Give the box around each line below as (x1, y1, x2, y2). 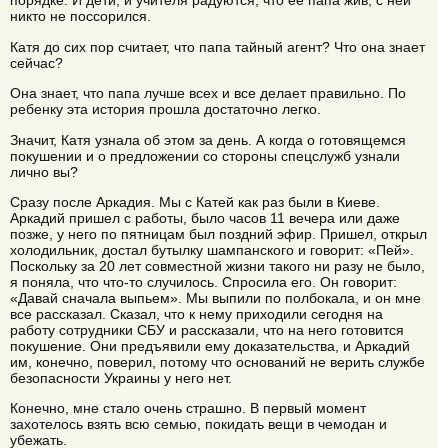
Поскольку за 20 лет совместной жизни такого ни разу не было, (10, 257, 425, 274)
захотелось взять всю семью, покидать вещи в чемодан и (10, 416, 387, 433)
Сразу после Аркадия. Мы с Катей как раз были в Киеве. (10, 193, 380, 210)
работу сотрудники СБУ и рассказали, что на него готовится (10, 321, 404, 338)
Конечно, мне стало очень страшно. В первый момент (10, 400, 366, 417)
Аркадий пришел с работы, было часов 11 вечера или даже (10, 209, 400, 226)
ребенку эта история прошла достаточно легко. (10, 101, 321, 118)
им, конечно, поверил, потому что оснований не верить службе (10, 353, 425, 370)
